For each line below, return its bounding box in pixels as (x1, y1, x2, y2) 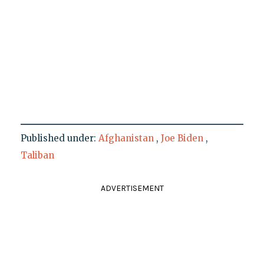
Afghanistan (98, 133, 154, 144)
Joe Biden (160, 133, 203, 144)
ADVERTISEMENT (100, 183, 164, 194)
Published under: (20, 133, 98, 144)
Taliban (20, 150, 54, 161)
